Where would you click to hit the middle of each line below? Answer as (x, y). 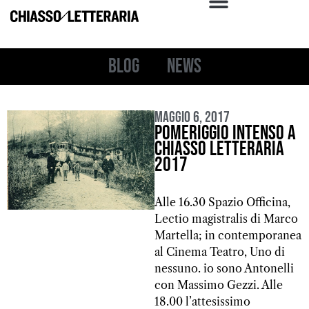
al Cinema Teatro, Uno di (220, 251)
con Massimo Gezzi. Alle (219, 285)
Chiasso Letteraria (219, 149)
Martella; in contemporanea (228, 235)
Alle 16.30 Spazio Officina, (222, 202)
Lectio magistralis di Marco (226, 218)
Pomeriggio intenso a (225, 133)
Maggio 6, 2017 (192, 117)
